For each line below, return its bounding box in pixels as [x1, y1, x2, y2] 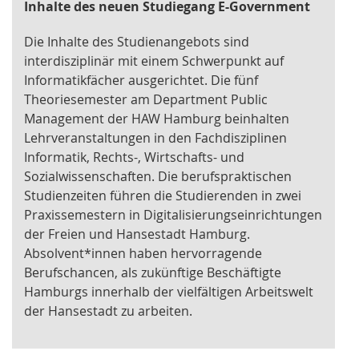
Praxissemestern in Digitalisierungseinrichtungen [24, 206, 322, 224]
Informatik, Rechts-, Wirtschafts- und [24, 148, 244, 167]
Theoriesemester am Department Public [24, 91, 268, 109]
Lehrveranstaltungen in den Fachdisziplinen [24, 129, 287, 147]
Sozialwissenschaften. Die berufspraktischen [24, 167, 292, 186]
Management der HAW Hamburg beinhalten [24, 110, 289, 128]
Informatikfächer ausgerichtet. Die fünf [24, 71, 258, 90]
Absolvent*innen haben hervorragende [24, 244, 262, 263]
